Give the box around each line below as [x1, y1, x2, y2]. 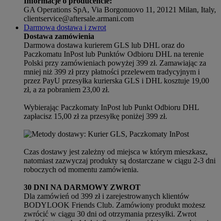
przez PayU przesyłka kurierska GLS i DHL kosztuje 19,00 [24, 76, 209, 85]
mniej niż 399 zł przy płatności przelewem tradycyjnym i [24, 67, 200, 76]
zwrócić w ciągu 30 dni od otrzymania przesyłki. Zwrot [24, 209, 196, 218]
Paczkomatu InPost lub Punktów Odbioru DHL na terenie [24, 49, 204, 58]
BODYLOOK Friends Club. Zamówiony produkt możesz [24, 200, 205, 209]
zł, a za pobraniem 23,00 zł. [24, 85, 110, 94]
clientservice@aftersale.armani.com [24, 14, 134, 23]
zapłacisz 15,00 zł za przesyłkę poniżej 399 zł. [24, 111, 167, 120]
